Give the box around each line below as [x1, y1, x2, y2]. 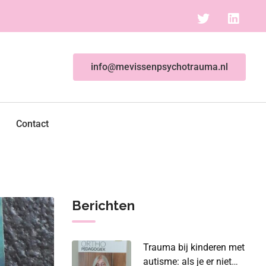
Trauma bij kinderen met [143, 241, 245, 253]
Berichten [72, 197, 135, 213]
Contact [16, 118, 49, 129]
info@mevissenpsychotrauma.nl [90, 61, 228, 72]
